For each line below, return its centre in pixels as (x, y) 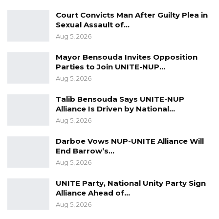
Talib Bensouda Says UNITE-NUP (120, 99)
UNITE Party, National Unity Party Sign (131, 183)
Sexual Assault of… (93, 25)
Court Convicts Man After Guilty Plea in (132, 15)
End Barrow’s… (85, 151)
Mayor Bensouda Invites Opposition (127, 57)
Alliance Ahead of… (93, 193)
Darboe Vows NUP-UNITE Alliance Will (130, 141)
